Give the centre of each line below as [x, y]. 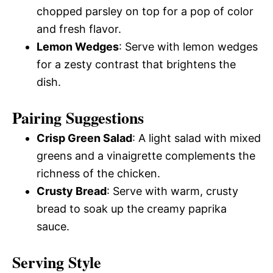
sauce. [53, 226]
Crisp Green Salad [84, 138]
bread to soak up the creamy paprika [132, 208]
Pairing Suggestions [78, 117]
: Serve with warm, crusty [172, 191]
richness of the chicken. [98, 173]
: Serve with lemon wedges [188, 46]
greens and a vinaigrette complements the [146, 155]
